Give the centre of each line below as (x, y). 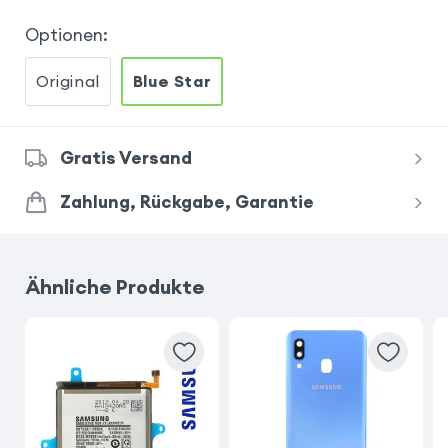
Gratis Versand (125, 158)
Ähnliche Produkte (114, 286)
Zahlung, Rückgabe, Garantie (186, 202)
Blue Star (172, 80)
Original (67, 80)
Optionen (63, 34)
